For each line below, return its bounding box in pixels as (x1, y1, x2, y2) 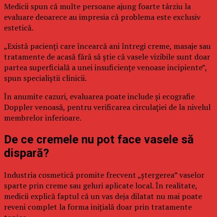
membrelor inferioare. (4, 112, 81, 123)
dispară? (4, 146, 49, 160)
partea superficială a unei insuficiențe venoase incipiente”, (4, 62, 207, 73)
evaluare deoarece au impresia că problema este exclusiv (4, 11, 201, 22)
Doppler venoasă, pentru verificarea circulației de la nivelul (4, 101, 211, 112)
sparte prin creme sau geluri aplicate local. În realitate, (4, 180, 197, 191)
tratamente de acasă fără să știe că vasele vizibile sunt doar (4, 51, 210, 62)
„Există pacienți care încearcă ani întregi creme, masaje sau (4, 40, 211, 51)
